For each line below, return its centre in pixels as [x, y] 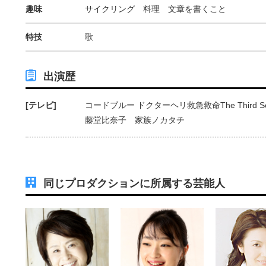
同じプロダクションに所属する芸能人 [134, 183]
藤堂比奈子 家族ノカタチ [135, 120]
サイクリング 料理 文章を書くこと [156, 9]
